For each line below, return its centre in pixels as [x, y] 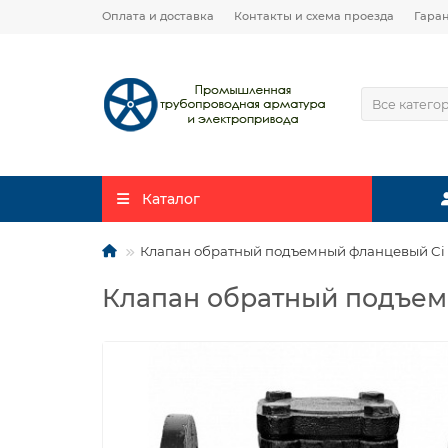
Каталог [170, 199]
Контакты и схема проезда [314, 16]
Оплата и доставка [158, 16]
